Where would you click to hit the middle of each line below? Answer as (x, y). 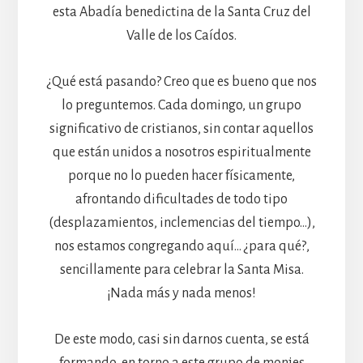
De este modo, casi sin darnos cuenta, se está (181, 339)
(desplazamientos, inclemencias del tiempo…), (181, 222)
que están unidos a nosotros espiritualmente (181, 152)
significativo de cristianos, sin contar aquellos (181, 128)
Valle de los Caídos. (181, 35)
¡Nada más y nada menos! (181, 293)
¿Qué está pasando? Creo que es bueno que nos (181, 81)
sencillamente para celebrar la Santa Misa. (181, 269)
